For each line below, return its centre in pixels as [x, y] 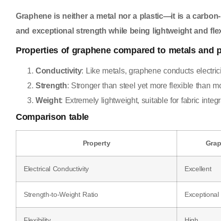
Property [96, 143]
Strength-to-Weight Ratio [61, 195]
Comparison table [53, 117]
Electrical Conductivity [56, 169]
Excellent [198, 169]
